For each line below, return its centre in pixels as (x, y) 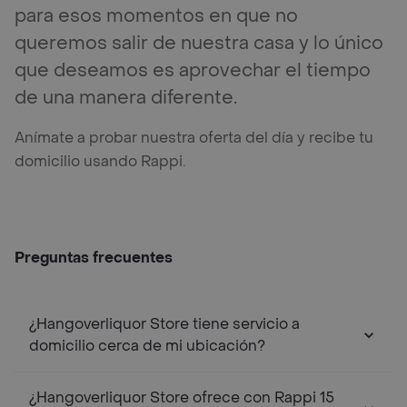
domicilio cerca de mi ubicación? (147, 345)
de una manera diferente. (126, 98)
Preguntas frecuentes (94, 257)
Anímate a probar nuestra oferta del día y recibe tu (194, 137)
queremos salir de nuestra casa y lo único (199, 43)
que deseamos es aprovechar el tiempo (193, 70)
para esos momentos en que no (156, 16)
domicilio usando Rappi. (100, 161)
